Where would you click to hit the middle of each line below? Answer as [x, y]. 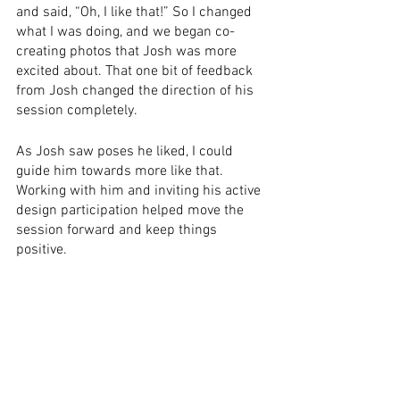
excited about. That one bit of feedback [136, 72]
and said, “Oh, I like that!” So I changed [136, 13]
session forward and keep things [118, 231]
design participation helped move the [132, 211]
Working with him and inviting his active [140, 192]
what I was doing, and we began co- [125, 33]
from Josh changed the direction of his [137, 92]
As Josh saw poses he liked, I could [126, 152]
